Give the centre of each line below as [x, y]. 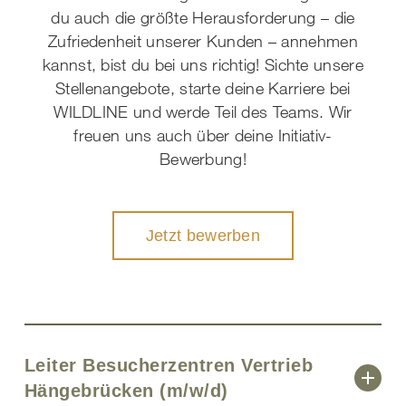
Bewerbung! [203, 158]
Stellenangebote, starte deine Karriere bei [203, 87]
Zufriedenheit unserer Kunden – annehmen [203, 40]
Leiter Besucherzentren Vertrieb [169, 365]
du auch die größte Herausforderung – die [203, 17]
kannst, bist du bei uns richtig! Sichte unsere [203, 64]
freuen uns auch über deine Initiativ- [203, 135]
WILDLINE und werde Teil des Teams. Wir [203, 111]
